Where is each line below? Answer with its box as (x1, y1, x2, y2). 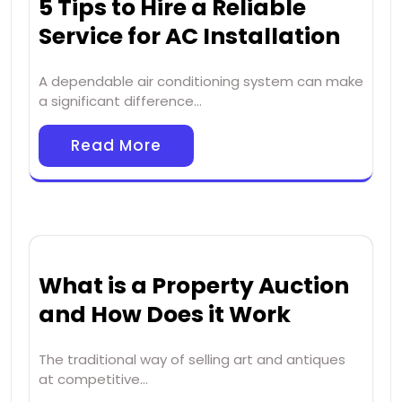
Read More (71, 135, 162, 157)
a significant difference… (39, 92, 202, 111)
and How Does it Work (39, 299, 291, 331)
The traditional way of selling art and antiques (39, 350, 345, 370)
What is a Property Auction (39, 270, 349, 302)
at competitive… (39, 370, 148, 389)
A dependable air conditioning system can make (39, 72, 363, 92)
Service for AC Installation (39, 21, 340, 53)
